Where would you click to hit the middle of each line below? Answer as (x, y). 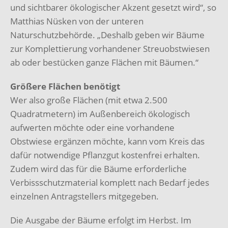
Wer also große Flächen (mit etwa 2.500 (89, 100)
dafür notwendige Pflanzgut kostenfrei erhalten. (105, 155)
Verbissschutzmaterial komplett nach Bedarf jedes (110, 182)
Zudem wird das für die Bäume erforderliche (98, 168)
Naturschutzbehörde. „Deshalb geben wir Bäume (107, 35)
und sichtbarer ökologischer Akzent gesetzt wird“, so (113, 7)
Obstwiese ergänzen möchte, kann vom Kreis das (107, 141)
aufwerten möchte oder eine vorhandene (92, 127)
